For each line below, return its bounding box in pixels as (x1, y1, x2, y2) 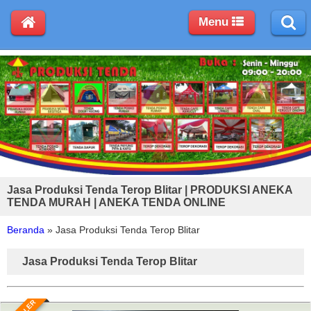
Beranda (7, 224, 44, 235)
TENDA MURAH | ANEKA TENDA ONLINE (7, 196, 226, 208)
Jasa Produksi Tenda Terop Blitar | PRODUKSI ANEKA (7, 183, 292, 196)
